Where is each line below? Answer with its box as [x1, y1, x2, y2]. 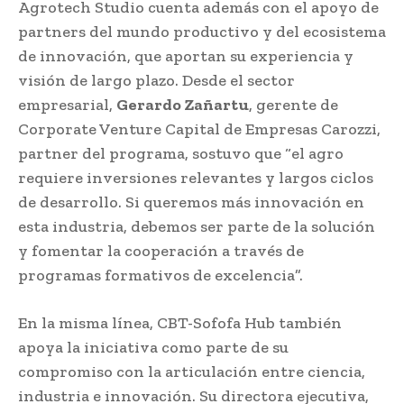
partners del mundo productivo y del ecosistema [18, 21, 386, 41]
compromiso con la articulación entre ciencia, [18, 361, 365, 381]
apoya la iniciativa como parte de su [18, 336, 289, 357]
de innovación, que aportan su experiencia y [18, 45, 353, 66]
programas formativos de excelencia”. [18, 264, 303, 285]
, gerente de [249, 94, 338, 115]
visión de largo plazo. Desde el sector [18, 69, 295, 90]
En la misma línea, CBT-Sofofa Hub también [18, 312, 342, 333]
